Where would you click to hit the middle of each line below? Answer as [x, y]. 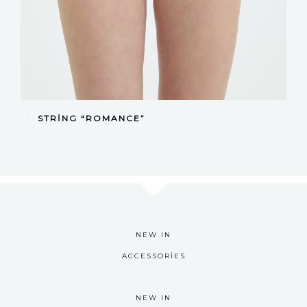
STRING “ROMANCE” [91, 118]
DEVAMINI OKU [153, 112]
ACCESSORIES [153, 256]
